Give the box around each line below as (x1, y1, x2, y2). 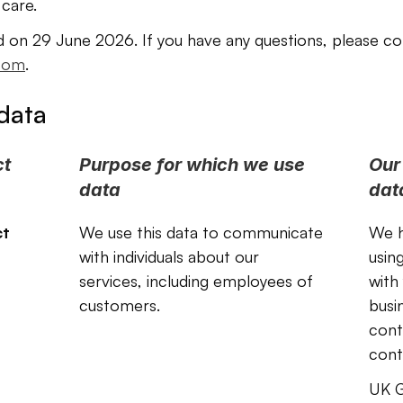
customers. (79, 295, 166, 315)
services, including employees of (79, 271, 314, 291)
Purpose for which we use (79, 154, 306, 175)
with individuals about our (79, 246, 260, 266)
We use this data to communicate (79, 222, 324, 242)
